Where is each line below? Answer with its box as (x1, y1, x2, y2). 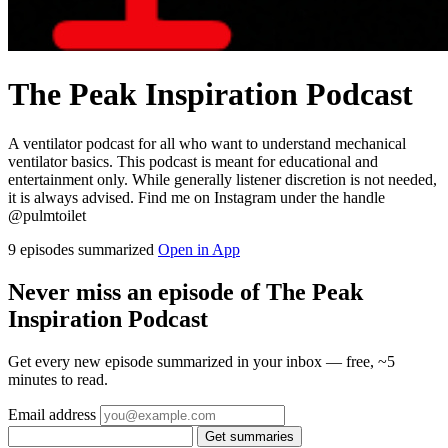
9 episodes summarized (8, 240, 158, 258)
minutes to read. (8, 370, 108, 388)
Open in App (158, 240, 240, 258)
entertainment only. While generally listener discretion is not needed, (8, 170, 437, 188)
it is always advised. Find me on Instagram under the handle (8, 188, 385, 206)
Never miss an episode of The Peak (8, 278, 363, 305)
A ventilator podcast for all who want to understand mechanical (8, 134, 406, 152)
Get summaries (205, 428, 294, 444)
